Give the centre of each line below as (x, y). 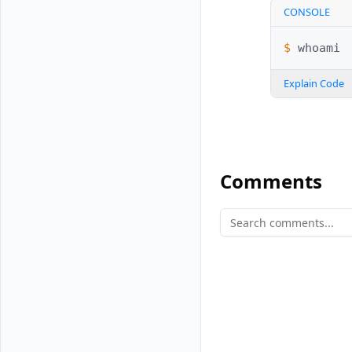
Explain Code (314, 84)
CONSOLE (307, 12)
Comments (271, 181)
